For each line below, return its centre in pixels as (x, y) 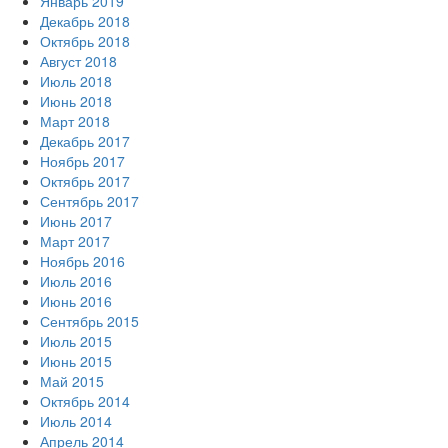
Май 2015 (72, 381)
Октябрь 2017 (85, 181)
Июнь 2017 (76, 221)
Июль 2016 (76, 281)
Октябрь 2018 (85, 41)
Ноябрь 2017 (82, 161)
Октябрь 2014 (85, 401)
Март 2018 (75, 121)
